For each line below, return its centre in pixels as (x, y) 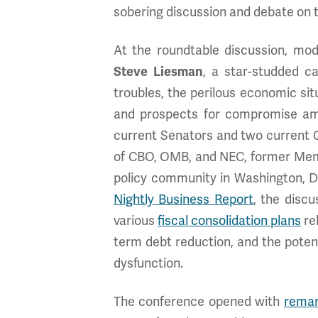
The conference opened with (199, 302)
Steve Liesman (158, 72)
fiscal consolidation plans (230, 221)
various (136, 221)
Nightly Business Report (183, 199)
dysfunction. (148, 263)
